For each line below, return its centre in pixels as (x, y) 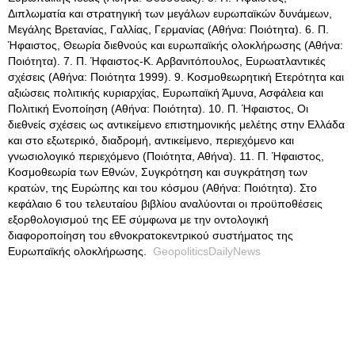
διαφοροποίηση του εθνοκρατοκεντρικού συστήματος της (151, 235)
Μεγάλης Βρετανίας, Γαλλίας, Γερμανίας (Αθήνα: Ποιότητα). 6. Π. (168, 29)
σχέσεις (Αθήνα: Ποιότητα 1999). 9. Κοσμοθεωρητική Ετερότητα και (176, 77)
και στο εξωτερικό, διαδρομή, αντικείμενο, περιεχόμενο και (151, 140)
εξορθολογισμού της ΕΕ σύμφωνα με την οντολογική (138, 219)
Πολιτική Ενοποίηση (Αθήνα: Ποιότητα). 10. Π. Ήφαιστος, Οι (158, 109)
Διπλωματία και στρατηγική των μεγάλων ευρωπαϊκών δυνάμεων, (170, 13)
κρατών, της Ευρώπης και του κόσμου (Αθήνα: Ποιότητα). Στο (162, 188)
